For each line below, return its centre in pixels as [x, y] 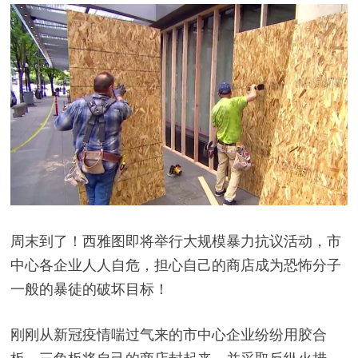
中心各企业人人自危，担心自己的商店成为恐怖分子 [175, 265]
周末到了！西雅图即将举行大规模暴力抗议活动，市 [175, 241]
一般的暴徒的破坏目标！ [89, 288]
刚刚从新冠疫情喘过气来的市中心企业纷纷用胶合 [168, 334]
